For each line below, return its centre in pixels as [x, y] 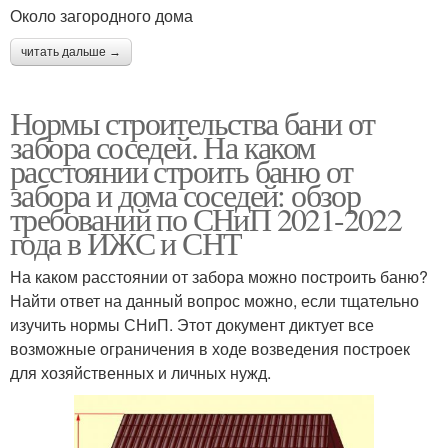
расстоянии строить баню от [181, 171]
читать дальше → [71, 52]
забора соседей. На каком [162, 147]
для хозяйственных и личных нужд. [140, 373]
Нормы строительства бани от [192, 123]
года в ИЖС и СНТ [126, 243]
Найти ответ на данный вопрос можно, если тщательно [214, 301]
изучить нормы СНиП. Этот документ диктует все [192, 325]
